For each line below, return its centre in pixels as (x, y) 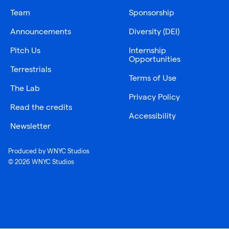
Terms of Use (153, 78)
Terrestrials (31, 69)
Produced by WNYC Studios (49, 151)
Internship (147, 50)
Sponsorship (152, 12)
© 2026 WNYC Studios (41, 162)
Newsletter (30, 126)
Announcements (41, 31)
